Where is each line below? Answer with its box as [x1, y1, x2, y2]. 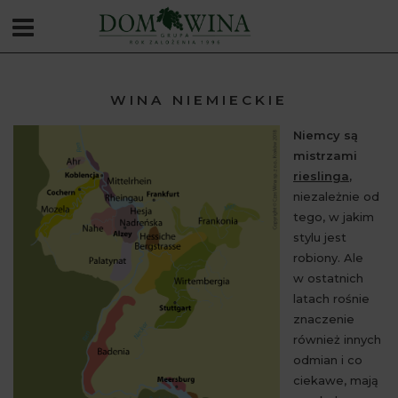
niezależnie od [293, 189, 379, 203]
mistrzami [293, 148, 357, 163]
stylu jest [293, 230, 346, 244]
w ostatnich [293, 271, 363, 285]
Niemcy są [293, 128, 358, 142]
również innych [293, 332, 381, 346]
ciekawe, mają [293, 373, 378, 387]
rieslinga [293, 169, 349, 183]
